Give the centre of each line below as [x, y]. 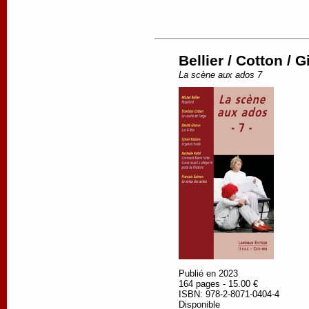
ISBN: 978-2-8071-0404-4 [229, 294]
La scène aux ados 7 [220, 74]
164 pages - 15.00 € [218, 283]
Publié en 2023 [208, 273]
